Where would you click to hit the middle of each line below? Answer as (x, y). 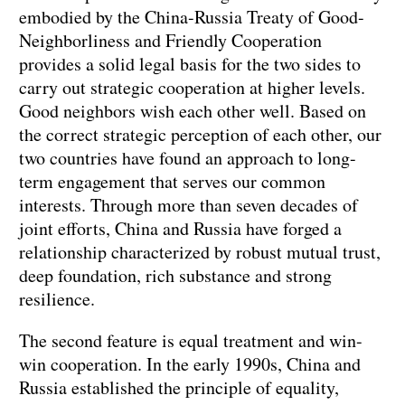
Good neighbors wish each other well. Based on (193, 111)
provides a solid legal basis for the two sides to (190, 64)
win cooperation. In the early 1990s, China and (190, 364)
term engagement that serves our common (172, 182)
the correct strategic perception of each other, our (200, 135)
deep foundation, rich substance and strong (175, 276)
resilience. (57, 299)
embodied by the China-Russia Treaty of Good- (192, 17)
